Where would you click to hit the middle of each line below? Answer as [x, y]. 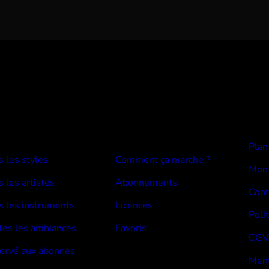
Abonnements [147, 183]
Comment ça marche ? [163, 160]
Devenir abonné [150, 137]
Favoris [131, 228]
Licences [134, 206]
